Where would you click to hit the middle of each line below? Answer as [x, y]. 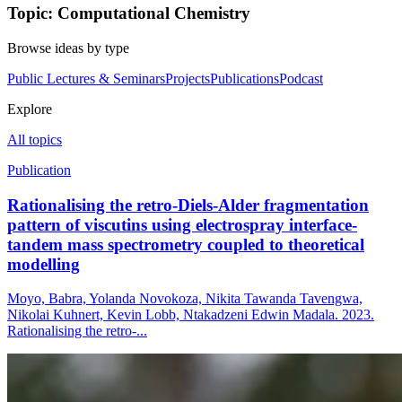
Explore [30, 109]
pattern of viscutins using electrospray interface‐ [182, 224]
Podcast [301, 79]
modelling [44, 264]
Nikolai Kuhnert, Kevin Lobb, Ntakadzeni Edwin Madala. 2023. [191, 315]
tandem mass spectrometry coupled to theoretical [186, 244]
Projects [188, 79]
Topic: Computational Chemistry [129, 13]
